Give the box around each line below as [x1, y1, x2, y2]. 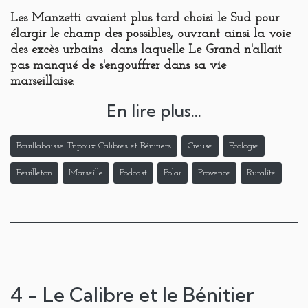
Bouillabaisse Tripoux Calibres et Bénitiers [16, 141, 171, 152]
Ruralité [247, 168, 276, 179]
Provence [198, 168, 230, 179]
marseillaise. [10, 75, 78, 89]
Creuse [188, 141, 212, 152]
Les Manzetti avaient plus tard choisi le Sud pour [10, 12, 279, 25]
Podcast [120, 168, 147, 179]
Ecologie [229, 141, 258, 152]
